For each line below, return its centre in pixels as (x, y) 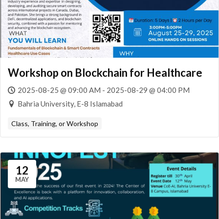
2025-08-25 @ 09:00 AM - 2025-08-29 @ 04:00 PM (104, 90)
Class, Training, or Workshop (55, 123)
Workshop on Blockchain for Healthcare (105, 73)
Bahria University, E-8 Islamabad (70, 104)
